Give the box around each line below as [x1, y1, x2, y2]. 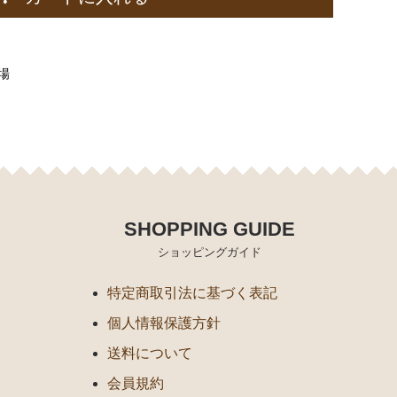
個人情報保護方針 [107, 315, 221, 331]
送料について [107, 345, 192, 361]
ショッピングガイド [157, 245, 261, 259]
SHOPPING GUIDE [123, 217, 295, 240]
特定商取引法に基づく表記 [107, 284, 277, 300]
